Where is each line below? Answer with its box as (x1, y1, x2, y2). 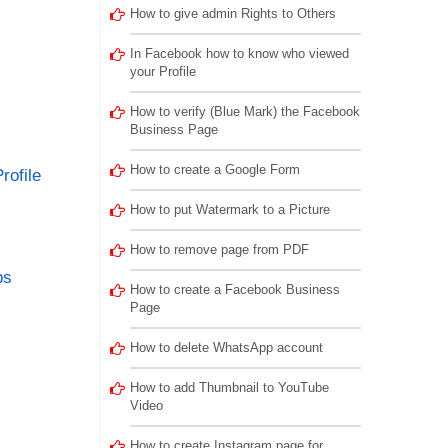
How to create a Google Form (129, 162, 300, 177)
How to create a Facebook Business (129, 282, 340, 297)
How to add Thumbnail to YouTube (129, 380, 329, 395)
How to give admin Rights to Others (129, 6, 336, 21)
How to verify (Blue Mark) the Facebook (129, 104, 360, 119)
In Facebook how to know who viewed (129, 46, 349, 61)
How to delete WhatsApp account (129, 340, 323, 355)
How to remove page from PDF (129, 242, 309, 257)
